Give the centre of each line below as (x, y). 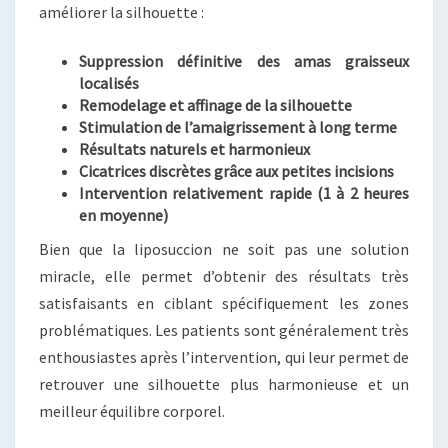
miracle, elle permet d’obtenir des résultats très (224, 275)
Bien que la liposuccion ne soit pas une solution (224, 248)
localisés (109, 82)
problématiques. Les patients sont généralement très (224, 329)
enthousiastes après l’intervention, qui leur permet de (224, 356)
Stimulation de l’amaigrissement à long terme (238, 126)
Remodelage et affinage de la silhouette (215, 104)
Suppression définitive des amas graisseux (244, 60)
